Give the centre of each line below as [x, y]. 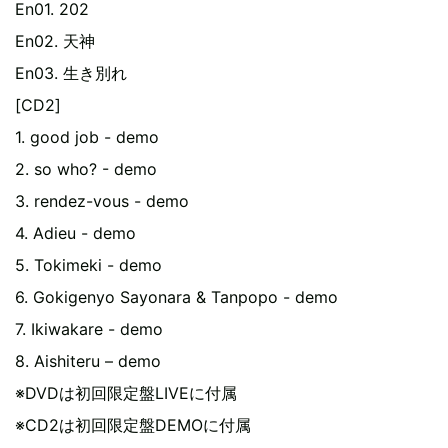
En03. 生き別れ [71, 73]
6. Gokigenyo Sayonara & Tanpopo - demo [176, 297]
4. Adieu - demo [75, 233]
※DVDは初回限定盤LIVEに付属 [126, 393]
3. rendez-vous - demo [102, 201]
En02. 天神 [55, 41]
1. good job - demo [87, 137]
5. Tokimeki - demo [88, 265]
